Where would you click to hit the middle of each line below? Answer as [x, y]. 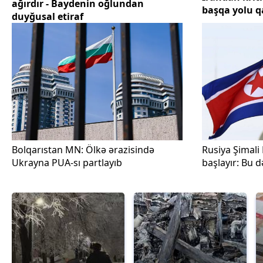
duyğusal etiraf [48, 16]
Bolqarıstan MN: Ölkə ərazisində [83, 150]
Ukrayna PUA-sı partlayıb [67, 163]
